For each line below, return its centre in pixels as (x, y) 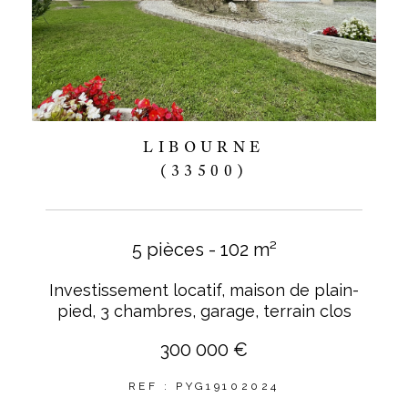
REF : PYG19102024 (204, 386)
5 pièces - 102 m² (204, 249)
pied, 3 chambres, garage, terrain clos (204, 311)
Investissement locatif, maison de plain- (204, 290)
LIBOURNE (204, 146)
